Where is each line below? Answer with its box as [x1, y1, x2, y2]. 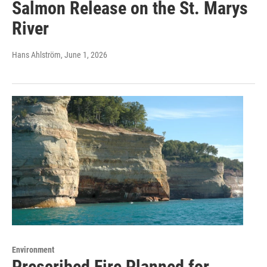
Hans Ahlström [12, 50, 61, 60]
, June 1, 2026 [61, 50, 107, 60]
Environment [12, 244, 54, 254]
